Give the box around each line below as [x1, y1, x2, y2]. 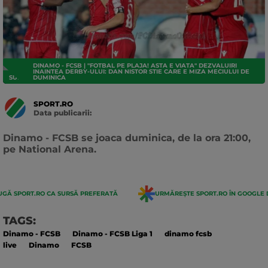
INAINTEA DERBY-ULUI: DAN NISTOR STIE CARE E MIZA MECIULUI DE [33, 68, 249, 76]
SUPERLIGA [9, 74, 45, 82]
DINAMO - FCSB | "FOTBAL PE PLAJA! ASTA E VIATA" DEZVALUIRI [33, 62, 237, 70]
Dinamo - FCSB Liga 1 [72, 229, 153, 238]
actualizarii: [33, 125, 78, 135]
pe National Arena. [3, 143, 99, 155]
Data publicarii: [33, 108, 92, 117]
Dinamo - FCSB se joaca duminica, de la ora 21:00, [3, 132, 251, 144]
